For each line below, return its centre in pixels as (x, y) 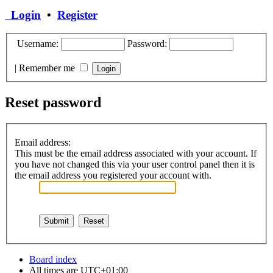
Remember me (48, 68)
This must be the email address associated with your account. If (136, 154)
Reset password (53, 102)
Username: (37, 43)
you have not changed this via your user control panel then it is (135, 165)
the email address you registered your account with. (113, 175)
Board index (53, 260)
